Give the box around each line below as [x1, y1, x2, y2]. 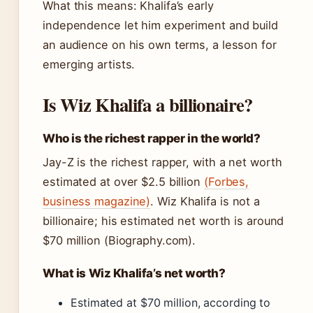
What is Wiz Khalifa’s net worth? [43, 266, 226, 281]
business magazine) [43, 194, 151, 209]
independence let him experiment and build [43, 18, 278, 33]
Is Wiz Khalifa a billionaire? [43, 91, 253, 119]
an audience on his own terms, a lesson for [43, 38, 277, 52]
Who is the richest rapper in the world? [43, 131, 261, 146]
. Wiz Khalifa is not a [150, 194, 261, 209]
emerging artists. [43, 57, 136, 72]
